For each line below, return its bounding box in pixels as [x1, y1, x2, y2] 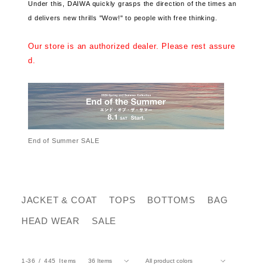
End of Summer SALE [28, 137, 100, 145]
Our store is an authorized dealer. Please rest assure [28, 42, 235, 51]
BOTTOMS [147, 195, 196, 206]
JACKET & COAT [21, 195, 98, 206]
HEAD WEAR [21, 216, 80, 226]
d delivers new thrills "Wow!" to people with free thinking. [28, 14, 218, 21]
